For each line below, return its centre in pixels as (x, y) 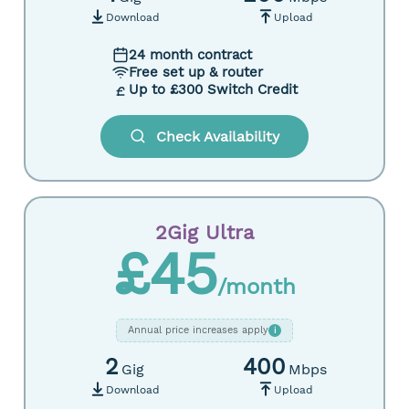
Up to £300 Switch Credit (213, 89)
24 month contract (190, 55)
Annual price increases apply (198, 330)
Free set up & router (195, 72)
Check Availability (218, 136)
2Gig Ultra (204, 232)
